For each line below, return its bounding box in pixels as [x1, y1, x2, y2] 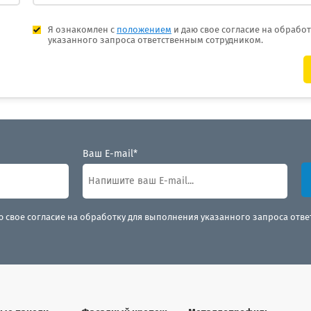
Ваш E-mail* [83, 149, 137, 159]
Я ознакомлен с [48, 26, 117, 35]
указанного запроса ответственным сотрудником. [48, 36, 263, 45]
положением [117, 26, 171, 35]
